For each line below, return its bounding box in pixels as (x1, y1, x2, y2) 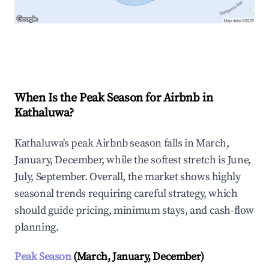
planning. (14, 220, 59, 235)
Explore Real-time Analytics (34, 42, 157, 56)
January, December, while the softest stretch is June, (14, 153, 251, 168)
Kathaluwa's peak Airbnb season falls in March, (14, 136, 229, 151)
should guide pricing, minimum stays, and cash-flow (14, 204, 255, 218)
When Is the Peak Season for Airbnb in (14, 91, 213, 106)
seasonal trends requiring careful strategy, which (14, 187, 238, 201)
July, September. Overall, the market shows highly (14, 170, 241, 184)
